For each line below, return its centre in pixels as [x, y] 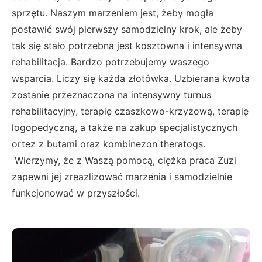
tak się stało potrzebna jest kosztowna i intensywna [127, 46]
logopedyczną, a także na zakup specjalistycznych [125, 128]
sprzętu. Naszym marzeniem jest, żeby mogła [113, 13]
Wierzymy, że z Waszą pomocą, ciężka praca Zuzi [124, 161]
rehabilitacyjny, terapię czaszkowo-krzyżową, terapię [130, 111]
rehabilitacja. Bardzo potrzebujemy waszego [111, 62]
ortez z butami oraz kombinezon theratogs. [108, 144]
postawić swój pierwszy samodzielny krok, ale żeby [127, 30]
